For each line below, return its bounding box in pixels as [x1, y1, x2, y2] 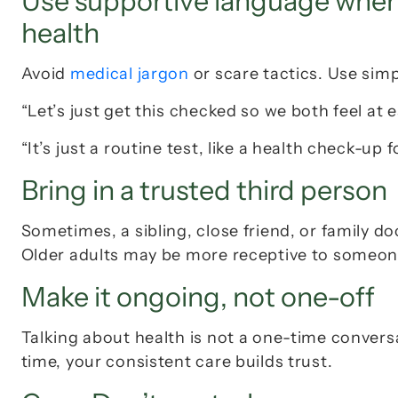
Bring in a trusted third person [20, 173, 387, 208]
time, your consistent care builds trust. [20, 352, 333, 372]
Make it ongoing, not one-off [20, 280, 375, 314]
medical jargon [69, 64, 189, 84]
